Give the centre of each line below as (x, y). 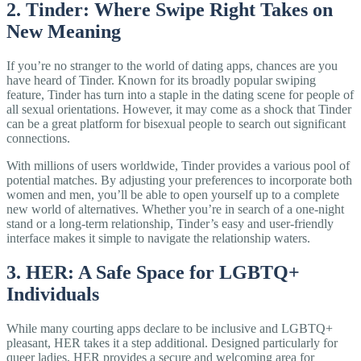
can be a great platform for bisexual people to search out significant (176, 124)
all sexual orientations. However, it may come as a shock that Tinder (179, 110)
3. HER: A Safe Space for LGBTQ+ (153, 272)
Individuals (53, 294)
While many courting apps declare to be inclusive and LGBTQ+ (170, 328)
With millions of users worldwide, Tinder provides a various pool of (178, 166)
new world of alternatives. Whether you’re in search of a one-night (175, 210)
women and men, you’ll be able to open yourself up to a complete (173, 195)
